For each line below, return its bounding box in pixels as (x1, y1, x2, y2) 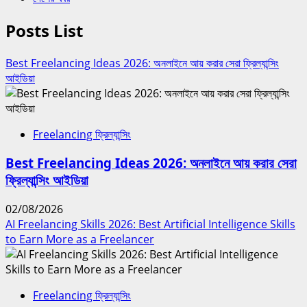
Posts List (5, 19, 83, 42)
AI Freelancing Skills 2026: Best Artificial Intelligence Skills (5, 217, 295, 232)
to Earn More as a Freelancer (5, 232, 154, 247)
